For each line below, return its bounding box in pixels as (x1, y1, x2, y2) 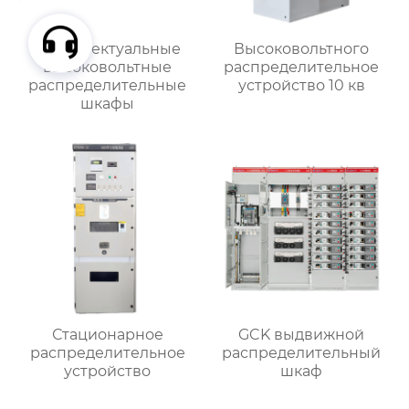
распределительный (222, 344, 382, 362)
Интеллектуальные (34, 40, 181, 58)
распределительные (28, 77, 187, 95)
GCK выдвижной (238, 326, 365, 344)
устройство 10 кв (237, 77, 365, 95)
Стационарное (51, 326, 163, 344)
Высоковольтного (234, 40, 370, 58)
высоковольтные (43, 58, 173, 77)
